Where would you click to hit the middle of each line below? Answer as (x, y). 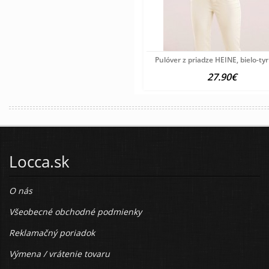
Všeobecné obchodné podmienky (75, 211)
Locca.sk (39, 161)
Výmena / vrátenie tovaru (59, 253)
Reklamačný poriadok (52, 232)
